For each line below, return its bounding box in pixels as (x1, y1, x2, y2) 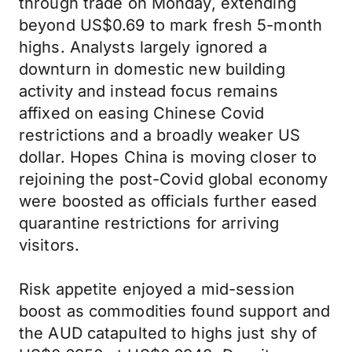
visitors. (19, 236, 80, 255)
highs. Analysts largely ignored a (19, 38, 267, 57)
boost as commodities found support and (19, 302, 331, 321)
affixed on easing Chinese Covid (19, 104, 265, 123)
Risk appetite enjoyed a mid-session (19, 280, 295, 299)
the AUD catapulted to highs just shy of (19, 324, 317, 343)
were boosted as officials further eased (19, 192, 317, 211)
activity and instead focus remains (19, 82, 278, 101)
